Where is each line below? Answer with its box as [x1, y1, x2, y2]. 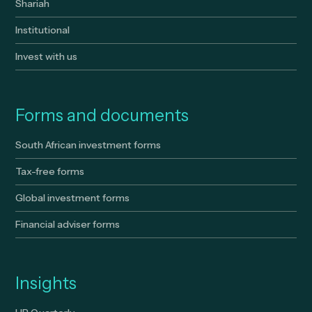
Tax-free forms [15, 164, 85, 178]
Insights [15, 272, 77, 293]
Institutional [15, 23, 70, 36]
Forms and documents [15, 104, 189, 125]
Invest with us [15, 49, 78, 63]
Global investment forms [15, 191, 130, 204]
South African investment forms [15, 138, 162, 151]
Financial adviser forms [15, 217, 120, 231]
